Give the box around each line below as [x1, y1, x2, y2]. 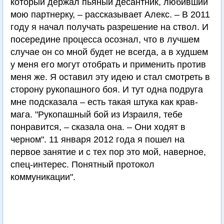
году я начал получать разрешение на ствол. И [10, 22, 208, 32]
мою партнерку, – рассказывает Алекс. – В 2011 [10, 9, 210, 20]
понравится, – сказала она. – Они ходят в [10, 122, 185, 132]
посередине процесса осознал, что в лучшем [10, 34, 199, 45]
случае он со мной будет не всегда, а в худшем [10, 47, 208, 57]
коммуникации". [10, 172, 75, 182]
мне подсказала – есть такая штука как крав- [10, 97, 198, 107]
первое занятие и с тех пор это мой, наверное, [10, 147, 206, 157]
